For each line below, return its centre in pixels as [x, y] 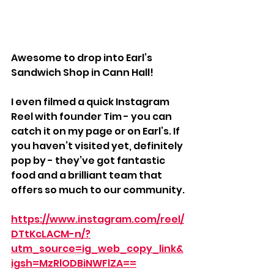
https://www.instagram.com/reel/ [98, 219]
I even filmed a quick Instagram [91, 102]
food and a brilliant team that [87, 175]
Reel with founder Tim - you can [92, 117]
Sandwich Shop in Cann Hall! [83, 72]
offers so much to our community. [98, 190]
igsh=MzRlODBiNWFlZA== [74, 263]
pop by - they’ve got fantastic [89, 161]
